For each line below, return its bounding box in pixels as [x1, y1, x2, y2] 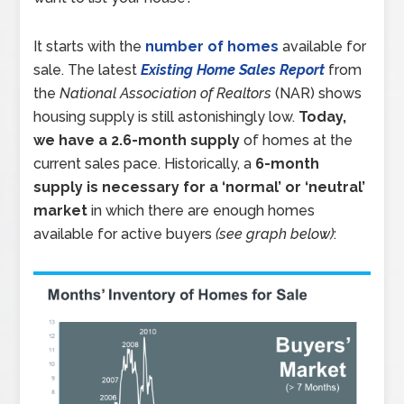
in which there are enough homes [87, 202, 316, 220]
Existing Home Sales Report [141, 61, 326, 79]
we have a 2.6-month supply [33, 132, 241, 150]
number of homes [145, 38, 280, 56]
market [33, 202, 88, 220]
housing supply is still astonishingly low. [33, 108, 299, 126]
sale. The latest [33, 61, 142, 79]
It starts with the [33, 38, 146, 56]
